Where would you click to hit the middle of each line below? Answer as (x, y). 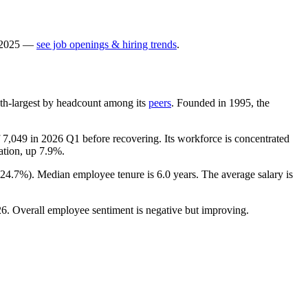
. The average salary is (244, 174)
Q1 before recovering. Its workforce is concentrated (176, 138)
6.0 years (176, 174)
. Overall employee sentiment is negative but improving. (128, 210)
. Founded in (200, 102)
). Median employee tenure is (92, 174)
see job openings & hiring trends (107, 44)
